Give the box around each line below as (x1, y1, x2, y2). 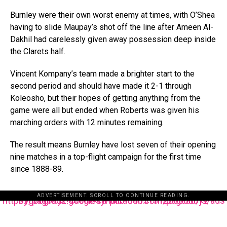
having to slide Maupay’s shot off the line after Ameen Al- (10, 22, 213, 32)
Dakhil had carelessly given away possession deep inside (10, 34, 216, 45)
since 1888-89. (10, 164, 63, 174)
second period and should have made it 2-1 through (10, 81, 192, 91)
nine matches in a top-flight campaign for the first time (10, 152, 201, 162)
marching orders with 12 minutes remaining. (10, 118, 164, 128)
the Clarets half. (10, 47, 65, 57)
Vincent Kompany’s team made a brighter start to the (10, 69, 195, 79)
